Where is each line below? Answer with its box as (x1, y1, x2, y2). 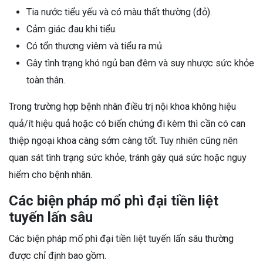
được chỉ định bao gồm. (9, 249, 106, 261)
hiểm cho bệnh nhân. (9, 168, 92, 180)
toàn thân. (26, 74, 65, 86)
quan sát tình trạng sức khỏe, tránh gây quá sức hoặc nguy (9, 151, 247, 163)
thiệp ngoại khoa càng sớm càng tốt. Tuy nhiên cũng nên (9, 134, 238, 146)
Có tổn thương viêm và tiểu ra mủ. (26, 40, 164, 52)
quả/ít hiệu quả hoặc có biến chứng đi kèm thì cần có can (9, 117, 245, 129)
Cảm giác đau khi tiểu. (26, 23, 117, 35)
